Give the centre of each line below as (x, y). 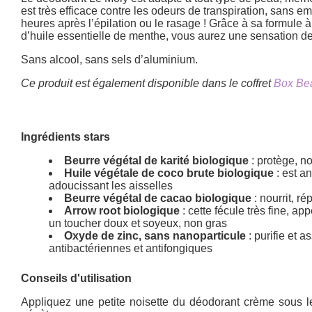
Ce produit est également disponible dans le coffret (148, 83)
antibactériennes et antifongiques (131, 248)
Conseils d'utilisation (77, 278)
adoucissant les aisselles (111, 185)
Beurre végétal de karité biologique (157, 160)
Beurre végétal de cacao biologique (158, 198)
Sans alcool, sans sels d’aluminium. (110, 59)
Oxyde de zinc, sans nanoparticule (155, 235)
